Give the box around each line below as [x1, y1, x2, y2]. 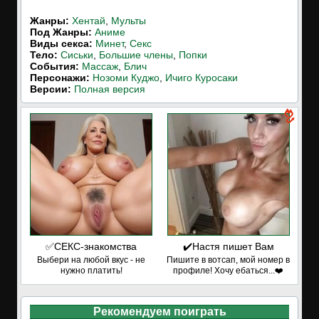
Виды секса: [30, 38, 93, 49]
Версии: [30, 83, 71, 95]
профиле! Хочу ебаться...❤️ [173, 266, 283, 276]
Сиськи [61, 49, 93, 61]
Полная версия [74, 83, 145, 95]
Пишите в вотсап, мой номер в [167, 255, 290, 265]
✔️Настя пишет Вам [182, 241, 274, 252]
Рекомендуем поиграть [93, 305, 226, 318]
